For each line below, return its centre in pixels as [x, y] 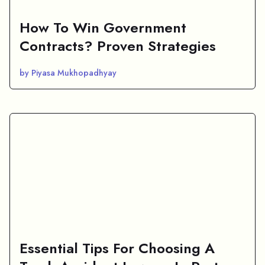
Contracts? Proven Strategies [118, 46]
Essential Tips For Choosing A [117, 248]
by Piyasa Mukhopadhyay [68, 72]
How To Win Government [103, 27]
